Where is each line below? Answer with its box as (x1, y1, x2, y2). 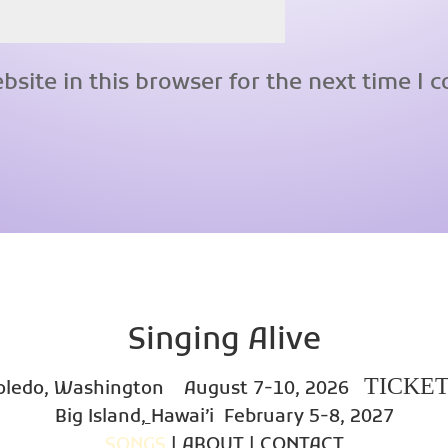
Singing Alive (127, 322, 321, 362)
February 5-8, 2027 (213, 406, 394, 430)
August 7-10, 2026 (164, 378, 364, 402)
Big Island (54, 406, 141, 430)
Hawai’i (150, 406, 214, 430)
